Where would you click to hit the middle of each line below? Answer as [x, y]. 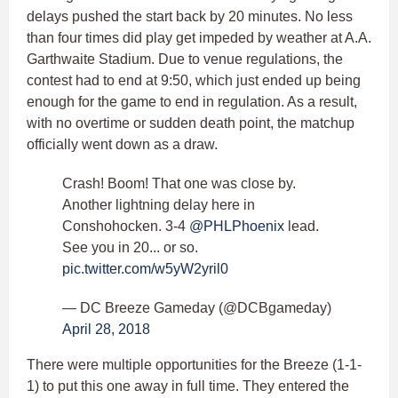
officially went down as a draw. [122, 145]
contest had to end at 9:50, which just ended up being [194, 81]
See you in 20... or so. [130, 248]
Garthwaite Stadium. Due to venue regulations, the [185, 60]
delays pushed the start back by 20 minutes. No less [190, 17]
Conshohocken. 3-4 [126, 227]
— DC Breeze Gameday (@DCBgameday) [197, 308]
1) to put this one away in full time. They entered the [188, 386]
